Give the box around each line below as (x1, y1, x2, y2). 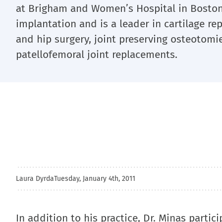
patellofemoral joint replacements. (16, 48, 177, 61)
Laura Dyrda (16, 174, 54, 183)
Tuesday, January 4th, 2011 (54, 174, 135, 183)
